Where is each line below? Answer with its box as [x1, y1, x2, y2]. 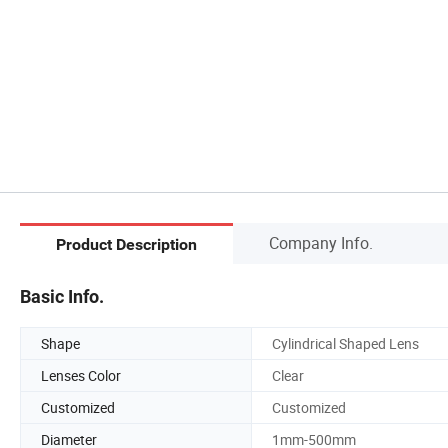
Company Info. [269, 231, 373, 254]
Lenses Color [41, 365, 121, 385]
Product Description [56, 235, 197, 255]
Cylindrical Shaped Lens [272, 333, 419, 353]
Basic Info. [20, 285, 104, 307]
